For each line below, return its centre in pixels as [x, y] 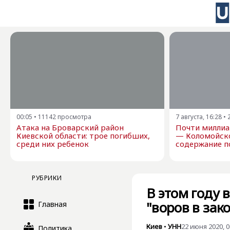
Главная [52, 204]
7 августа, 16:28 [199, 117]
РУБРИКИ [47, 178]
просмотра [74, 117]
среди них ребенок [53, 144]
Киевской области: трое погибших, [83, 136]
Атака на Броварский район [70, 127]
